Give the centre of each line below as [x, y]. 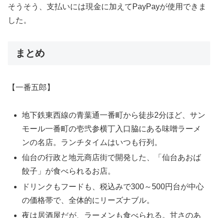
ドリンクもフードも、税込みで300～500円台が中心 [113, 186]
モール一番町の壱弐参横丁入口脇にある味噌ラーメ [112, 129]
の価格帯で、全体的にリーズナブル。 [88, 200]
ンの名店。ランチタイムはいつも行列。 [92, 143]
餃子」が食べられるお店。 [69, 171]
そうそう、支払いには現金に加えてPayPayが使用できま [107, 7]
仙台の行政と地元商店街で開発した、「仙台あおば [112, 158]
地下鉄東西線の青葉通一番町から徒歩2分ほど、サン [114, 115]
